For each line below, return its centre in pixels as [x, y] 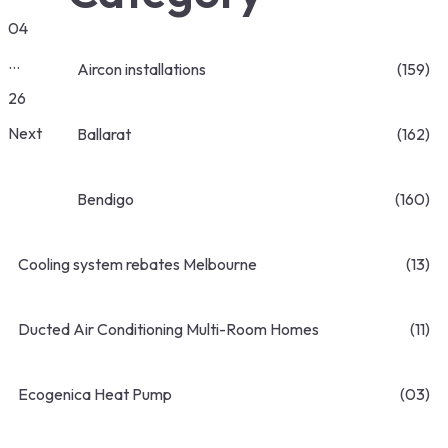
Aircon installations [141, 69]
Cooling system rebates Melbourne [137, 264]
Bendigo [105, 199]
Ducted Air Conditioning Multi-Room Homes [168, 329]
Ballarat [104, 134]
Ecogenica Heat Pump [95, 394]
